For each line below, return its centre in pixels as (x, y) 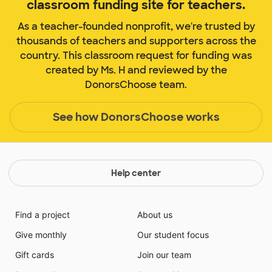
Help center (136, 173)
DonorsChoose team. (136, 85)
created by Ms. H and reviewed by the (136, 70)
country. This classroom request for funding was (136, 56)
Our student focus (173, 235)
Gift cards (34, 255)
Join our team (164, 255)
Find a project (42, 215)
